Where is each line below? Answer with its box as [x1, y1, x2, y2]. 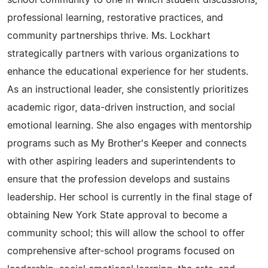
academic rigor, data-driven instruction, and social [7, 103, 235, 112]
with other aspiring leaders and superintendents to [7, 157, 236, 166]
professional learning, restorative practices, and [7, 13, 223, 23]
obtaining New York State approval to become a [7, 211, 227, 220]
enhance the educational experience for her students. [7, 67, 248, 77]
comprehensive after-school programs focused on [7, 246, 234, 256]
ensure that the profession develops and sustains [7, 175, 230, 184]
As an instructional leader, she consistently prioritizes [7, 85, 248, 95]
